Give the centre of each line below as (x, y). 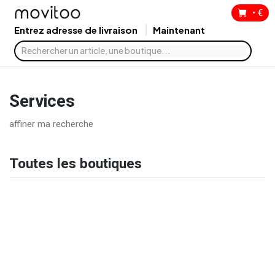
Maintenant (179, 29)
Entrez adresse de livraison (77, 29)
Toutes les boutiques (76, 164)
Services (42, 101)
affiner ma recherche (51, 124)
